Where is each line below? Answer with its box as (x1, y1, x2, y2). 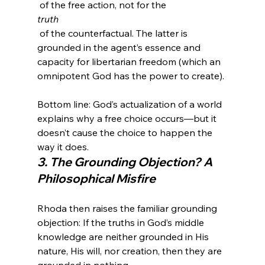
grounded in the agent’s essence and (37, 41, 203, 54)
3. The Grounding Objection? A (37, 154, 215, 170)
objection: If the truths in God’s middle (37, 216, 206, 229)
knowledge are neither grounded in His (37, 231, 211, 243)
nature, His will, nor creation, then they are (37, 245, 224, 257)
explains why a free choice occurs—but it (37, 112, 219, 125)
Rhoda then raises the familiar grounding (37, 202, 219, 215)
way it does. (37, 141, 89, 153)
